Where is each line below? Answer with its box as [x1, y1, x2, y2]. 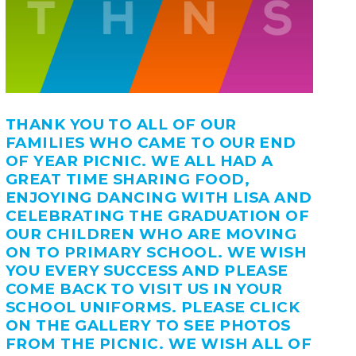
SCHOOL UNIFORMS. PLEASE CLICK [5, 298, 300, 317]
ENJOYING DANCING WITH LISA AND [5, 188, 312, 207]
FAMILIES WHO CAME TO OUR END [5, 133, 296, 153]
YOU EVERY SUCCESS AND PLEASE [5, 261, 288, 281]
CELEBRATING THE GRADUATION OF [5, 207, 310, 226]
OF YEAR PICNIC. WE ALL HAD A [5, 152, 273, 171]
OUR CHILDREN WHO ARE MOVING [5, 225, 297, 244]
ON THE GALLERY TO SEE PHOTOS [5, 316, 291, 335]
